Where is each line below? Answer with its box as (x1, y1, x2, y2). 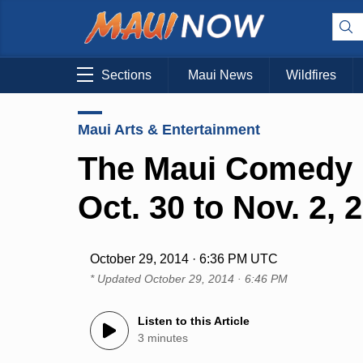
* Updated (90, 272, 145, 286)
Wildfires (286, 68, 336, 83)
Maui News (188, 68, 253, 83)
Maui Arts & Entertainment (78, 121, 260, 138)
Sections (101, 68, 152, 83)
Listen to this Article (138, 314, 250, 328)
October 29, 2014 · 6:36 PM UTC (90, 252, 279, 267)
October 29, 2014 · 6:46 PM (144, 272, 288, 286)
